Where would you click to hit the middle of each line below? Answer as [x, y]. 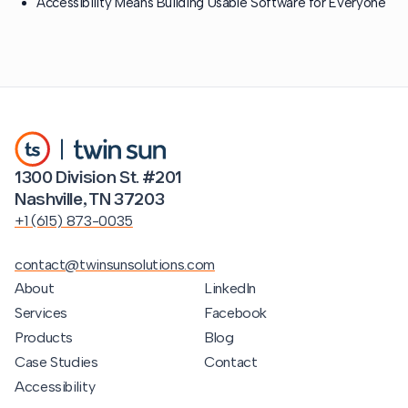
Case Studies [56, 362]
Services [41, 313]
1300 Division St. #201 [99, 178]
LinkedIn [230, 289]
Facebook [236, 313]
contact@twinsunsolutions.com [115, 265]
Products [44, 338]
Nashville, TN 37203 [90, 199]
